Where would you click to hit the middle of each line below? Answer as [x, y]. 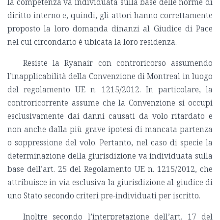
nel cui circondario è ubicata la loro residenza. [92, 42]
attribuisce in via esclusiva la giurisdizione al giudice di [110, 182]
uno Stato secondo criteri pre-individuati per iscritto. [104, 196]
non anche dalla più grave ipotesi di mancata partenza [110, 129]
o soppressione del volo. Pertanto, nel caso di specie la [110, 143]
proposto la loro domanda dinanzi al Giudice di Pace [110, 29]
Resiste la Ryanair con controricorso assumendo [118, 63]
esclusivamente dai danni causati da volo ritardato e [110, 116]
